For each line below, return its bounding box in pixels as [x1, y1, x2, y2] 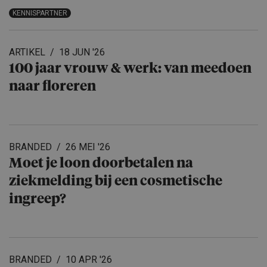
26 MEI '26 [66, 141, 110, 153]
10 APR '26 [66, 254, 112, 265]
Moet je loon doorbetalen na [9, 157, 193, 170]
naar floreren [9, 80, 96, 94]
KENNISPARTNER [13, 9, 67, 17]
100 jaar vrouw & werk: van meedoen [9, 62, 252, 76]
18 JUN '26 [59, 46, 105, 58]
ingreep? [9, 193, 66, 206]
